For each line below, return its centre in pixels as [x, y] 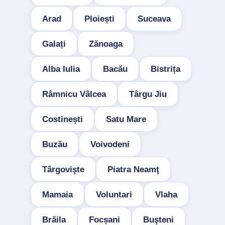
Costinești [63, 119]
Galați [54, 44]
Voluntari [114, 194]
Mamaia [58, 194]
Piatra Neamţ [133, 169]
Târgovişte [63, 169]
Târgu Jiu [148, 94]
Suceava [154, 19]
